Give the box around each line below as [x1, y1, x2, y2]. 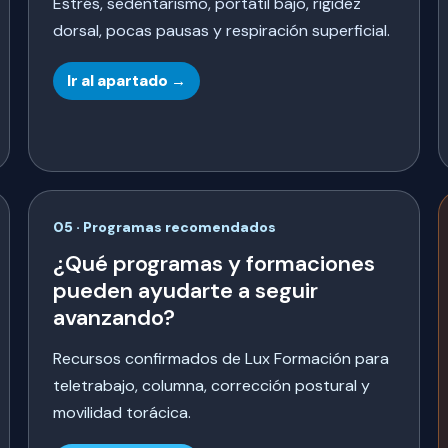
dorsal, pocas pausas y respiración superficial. [53, 20, 390, 42]
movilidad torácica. [53, 402, 191, 424]
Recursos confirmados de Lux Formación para [53, 348, 389, 370]
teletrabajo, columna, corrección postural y [53, 375, 370, 397]
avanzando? [53, 303, 175, 333]
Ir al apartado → [67, 71, 186, 92]
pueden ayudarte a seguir [53, 276, 318, 306]
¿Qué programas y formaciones [53, 249, 375, 279]
